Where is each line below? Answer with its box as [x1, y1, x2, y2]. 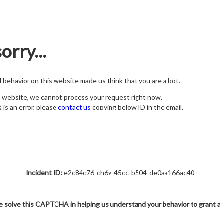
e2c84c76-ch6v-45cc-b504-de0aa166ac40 [62, 168, 194, 177]
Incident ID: [26, 168, 62, 177]
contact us [58, 103, 91, 111]
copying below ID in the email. [91, 103, 183, 111]
